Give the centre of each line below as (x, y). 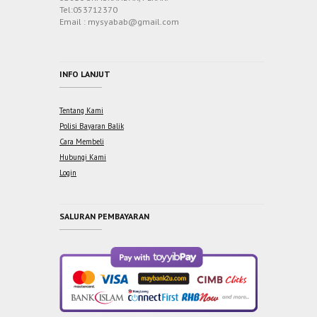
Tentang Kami (81, 110)
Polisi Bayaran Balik (92, 126)
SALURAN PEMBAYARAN (104, 216)
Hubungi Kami (83, 157)
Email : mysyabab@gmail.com (119, 21)
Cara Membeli (82, 141)
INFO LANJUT (85, 74)
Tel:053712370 (88, 9)
